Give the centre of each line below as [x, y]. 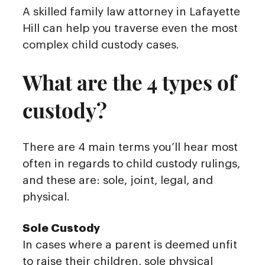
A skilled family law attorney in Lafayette [131, 12]
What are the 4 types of [129, 82]
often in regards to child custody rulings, [131, 164]
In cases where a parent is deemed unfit [130, 244]
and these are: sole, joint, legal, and [118, 180]
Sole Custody [61, 228]
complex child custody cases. [101, 45]
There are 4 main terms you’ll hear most [130, 147]
